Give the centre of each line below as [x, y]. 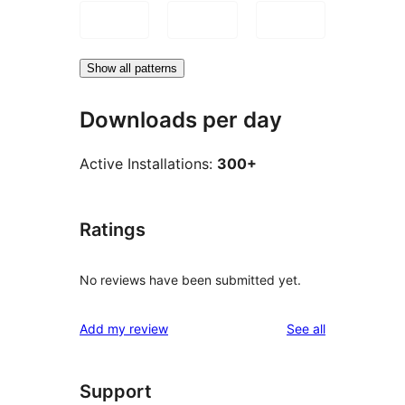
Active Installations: [148, 164]
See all [306, 329]
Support [116, 392]
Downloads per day [181, 119]
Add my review [124, 329]
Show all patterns [132, 68]
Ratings [113, 230]
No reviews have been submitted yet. [190, 280]
